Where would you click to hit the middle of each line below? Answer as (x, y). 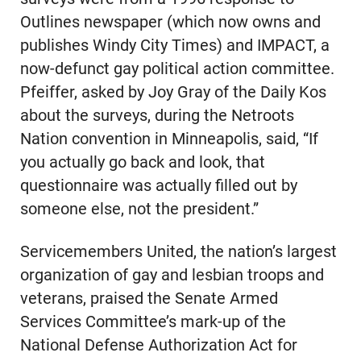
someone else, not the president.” (139, 209)
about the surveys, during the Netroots (157, 115)
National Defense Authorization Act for (158, 345)
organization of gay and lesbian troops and (172, 275)
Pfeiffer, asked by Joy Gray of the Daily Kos (173, 92)
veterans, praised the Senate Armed (149, 298)
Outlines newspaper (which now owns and (170, 22)
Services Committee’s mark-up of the (153, 322)
